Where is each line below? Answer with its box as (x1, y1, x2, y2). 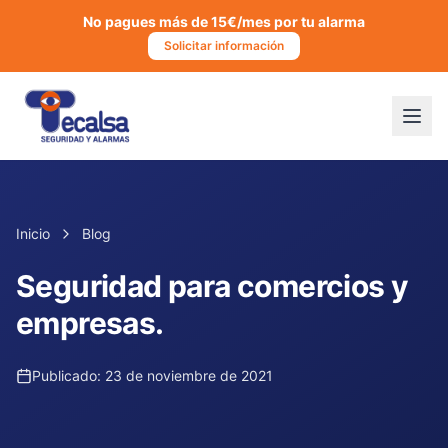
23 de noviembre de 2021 (105, 367, 273, 384)
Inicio (16, 225, 50, 242)
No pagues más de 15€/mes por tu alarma (83, 13, 365, 30)
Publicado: (32, 367, 105, 384)
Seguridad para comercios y (16, 268, 409, 304)
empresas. (16, 305, 164, 341)
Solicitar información (164, 38, 284, 53)
